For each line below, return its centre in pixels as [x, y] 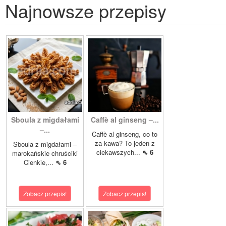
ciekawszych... [119, 152]
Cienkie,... [39, 162]
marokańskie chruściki [45, 153]
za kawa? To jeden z [125, 143]
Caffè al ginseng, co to [125, 134]
